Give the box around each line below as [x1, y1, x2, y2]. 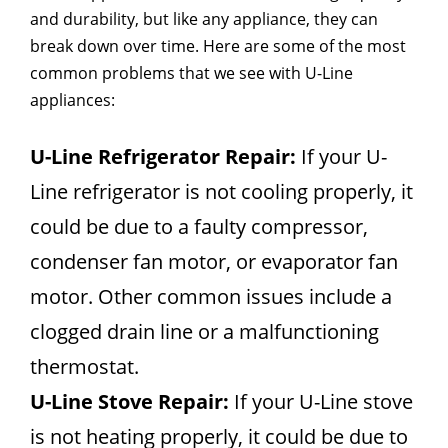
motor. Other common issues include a [30, 282, 392, 310]
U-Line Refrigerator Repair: [30, 142, 296, 170]
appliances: [30, 88, 115, 111]
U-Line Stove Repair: [30, 387, 229, 415]
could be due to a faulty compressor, [30, 212, 368, 240]
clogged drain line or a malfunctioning [30, 317, 379, 345]
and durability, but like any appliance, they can [30, 7, 378, 30]
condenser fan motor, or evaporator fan [30, 247, 398, 275]
